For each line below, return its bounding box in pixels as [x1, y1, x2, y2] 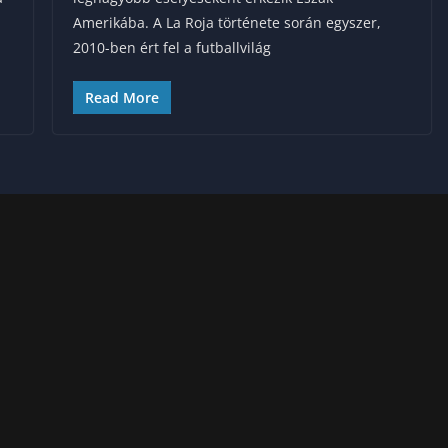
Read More [84, 87, 159, 107]
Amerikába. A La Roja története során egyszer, [72, 12, 381, 32]
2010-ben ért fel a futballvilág [72, 37, 271, 57]
